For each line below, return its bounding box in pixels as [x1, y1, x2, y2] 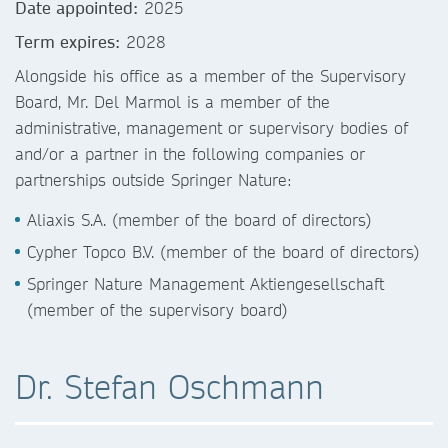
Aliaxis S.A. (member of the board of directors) [27, 209, 378, 230]
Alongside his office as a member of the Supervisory [15, 65, 406, 86]
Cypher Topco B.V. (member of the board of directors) [27, 241, 420, 262]
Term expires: [15, 31, 120, 52]
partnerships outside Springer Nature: [15, 169, 298, 190]
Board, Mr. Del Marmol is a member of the [15, 91, 330, 112]
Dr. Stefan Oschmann [15, 366, 324, 407]
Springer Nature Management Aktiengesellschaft [27, 273, 384, 294]
